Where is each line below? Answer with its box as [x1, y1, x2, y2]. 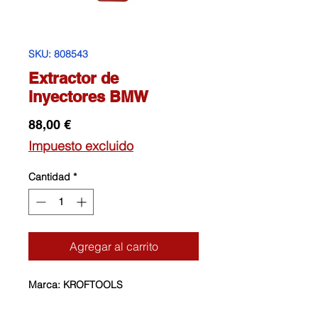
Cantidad [28, 170, 70, 184]
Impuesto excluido [28, 138, 133, 155]
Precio [70, 116, 109, 132]
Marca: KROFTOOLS [28, 278, 123, 292]
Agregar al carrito [69, 239, 158, 254]
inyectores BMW [28, 87, 148, 106]
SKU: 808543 [28, 48, 88, 61]
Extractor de [28, 69, 119, 88]
